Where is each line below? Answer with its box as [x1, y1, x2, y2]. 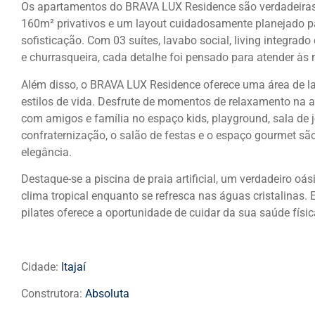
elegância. [21, 145, 72, 159]
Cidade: [21, 259, 61, 274]
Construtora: [21, 287, 85, 301]
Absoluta [85, 287, 129, 301]
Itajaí [61, 259, 86, 274]
